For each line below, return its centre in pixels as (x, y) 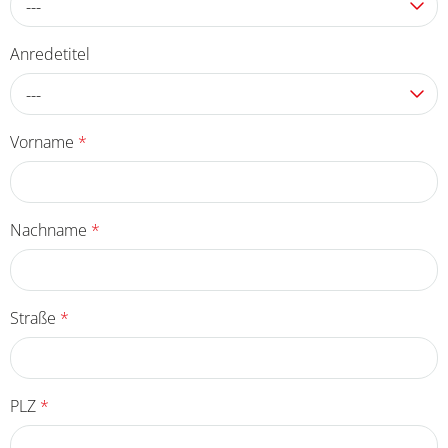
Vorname (44, 141)
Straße (35, 317)
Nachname (50, 229)
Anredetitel (50, 53)
